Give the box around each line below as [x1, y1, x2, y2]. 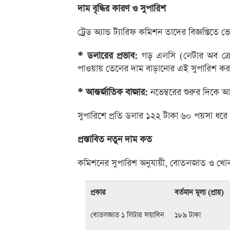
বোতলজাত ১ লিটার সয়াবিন [90, 210, 164, 221]
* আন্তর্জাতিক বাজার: [78, 86, 148, 99]
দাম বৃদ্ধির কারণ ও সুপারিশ [78, 3, 166, 15]
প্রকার [90, 187, 106, 198]
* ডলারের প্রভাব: [78, 50, 138, 63]
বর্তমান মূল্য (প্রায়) [175, 187, 223, 198]
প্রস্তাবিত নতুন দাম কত [78, 133, 152, 146]
